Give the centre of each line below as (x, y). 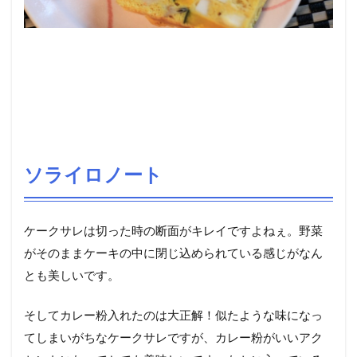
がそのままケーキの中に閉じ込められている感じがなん (173, 253)
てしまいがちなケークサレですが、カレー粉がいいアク (173, 337)
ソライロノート (93, 174)
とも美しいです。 (72, 275)
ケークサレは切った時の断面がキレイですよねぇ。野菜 (173, 230)
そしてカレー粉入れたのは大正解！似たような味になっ (173, 315)
